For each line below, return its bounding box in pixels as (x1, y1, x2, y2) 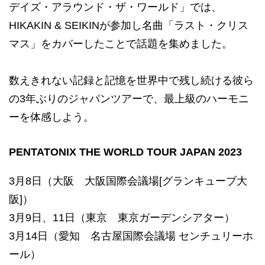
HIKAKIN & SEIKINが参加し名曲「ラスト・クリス (9, 19, 248, 31)
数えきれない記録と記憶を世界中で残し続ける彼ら (9, 74, 254, 86)
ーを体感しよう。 (9, 111, 94, 123)
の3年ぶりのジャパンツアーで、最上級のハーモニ (9, 92, 249, 105)
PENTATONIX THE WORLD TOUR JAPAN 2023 (9, 146, 242, 158)
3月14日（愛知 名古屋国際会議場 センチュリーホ (9, 230, 253, 242)
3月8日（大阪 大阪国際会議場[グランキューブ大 (9, 174, 247, 187)
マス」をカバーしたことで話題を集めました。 (9, 37, 232, 50)
